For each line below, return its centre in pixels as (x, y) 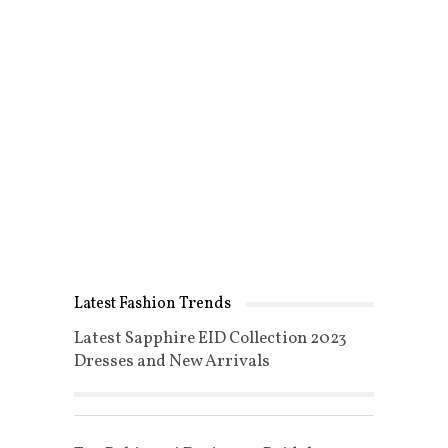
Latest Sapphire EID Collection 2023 (210, 339)
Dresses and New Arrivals (171, 362)
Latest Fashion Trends (152, 304)
